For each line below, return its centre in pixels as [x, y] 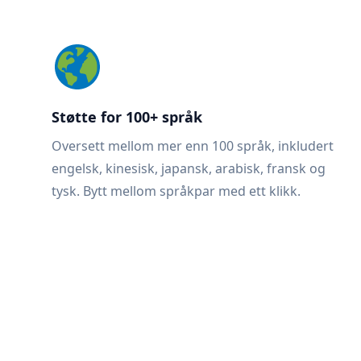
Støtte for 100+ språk [127, 117]
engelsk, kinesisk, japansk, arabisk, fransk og [189, 168]
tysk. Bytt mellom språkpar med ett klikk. [176, 191]
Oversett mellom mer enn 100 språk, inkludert [193, 146]
